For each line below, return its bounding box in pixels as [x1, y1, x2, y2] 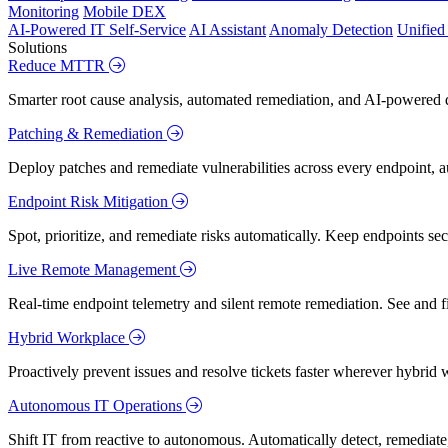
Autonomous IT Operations [8, 396, 186, 414]
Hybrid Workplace [8, 328, 129, 346]
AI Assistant [189, 20, 266, 38]
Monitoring [8, 2, 79, 20]
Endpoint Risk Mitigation [8, 192, 172, 210]
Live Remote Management [8, 260, 180, 278]
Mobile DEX [83, 2, 166, 20]
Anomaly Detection [269, 20, 393, 38]
